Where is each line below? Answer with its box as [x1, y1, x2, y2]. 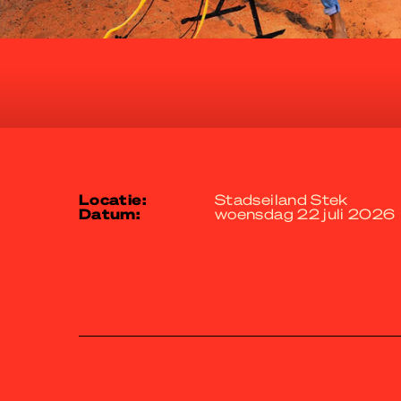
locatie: [90, 190, 146, 209]
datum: [91, 204, 141, 223]
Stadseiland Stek [215, 190, 348, 209]
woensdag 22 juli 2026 [215, 204, 396, 223]
